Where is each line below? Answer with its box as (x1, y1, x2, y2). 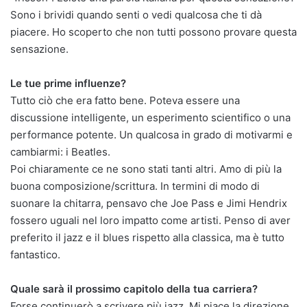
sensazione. (10, 42, 69, 56)
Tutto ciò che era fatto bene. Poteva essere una (10, 93, 240, 107)
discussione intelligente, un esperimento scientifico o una (10, 110, 291, 124)
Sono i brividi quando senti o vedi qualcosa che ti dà (10, 8, 262, 21)
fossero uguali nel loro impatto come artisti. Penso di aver (10, 213, 291, 227)
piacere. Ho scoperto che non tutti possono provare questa (10, 25, 297, 38)
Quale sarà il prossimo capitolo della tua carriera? (10, 282, 258, 295)
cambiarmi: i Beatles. (10, 145, 110, 158)
